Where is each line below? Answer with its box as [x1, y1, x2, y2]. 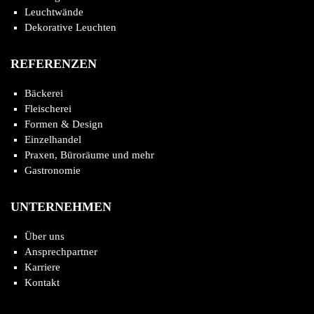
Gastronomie [25, 165, 81, 176]
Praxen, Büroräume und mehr [25, 149, 154, 161]
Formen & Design [25, 118, 103, 130]
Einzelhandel [25, 134, 81, 145]
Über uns [25, 231, 64, 242]
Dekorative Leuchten [25, 22, 116, 33]
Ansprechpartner [25, 246, 97, 257]
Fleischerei [25, 103, 71, 114]
